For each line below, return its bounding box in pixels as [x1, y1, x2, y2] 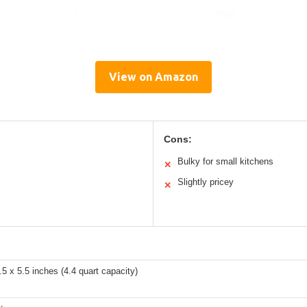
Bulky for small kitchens [177, 156, 273, 167]
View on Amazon [109, 70, 198, 83]
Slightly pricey [177, 176, 234, 187]
